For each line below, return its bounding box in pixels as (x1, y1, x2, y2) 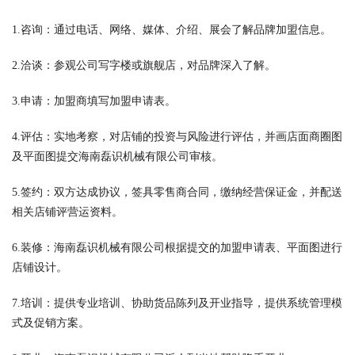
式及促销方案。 (12, 317, 90, 329)
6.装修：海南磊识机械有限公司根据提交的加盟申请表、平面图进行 (12, 242, 342, 254)
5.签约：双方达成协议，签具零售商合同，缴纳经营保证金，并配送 (12, 186, 342, 198)
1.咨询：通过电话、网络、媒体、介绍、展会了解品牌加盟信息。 (12, 24, 331, 36)
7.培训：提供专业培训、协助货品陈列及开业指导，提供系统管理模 (12, 297, 342, 309)
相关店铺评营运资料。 (12, 206, 123, 218)
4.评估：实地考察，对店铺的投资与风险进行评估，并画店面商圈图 (12, 131, 342, 143)
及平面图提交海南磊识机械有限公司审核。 (12, 151, 223, 162)
